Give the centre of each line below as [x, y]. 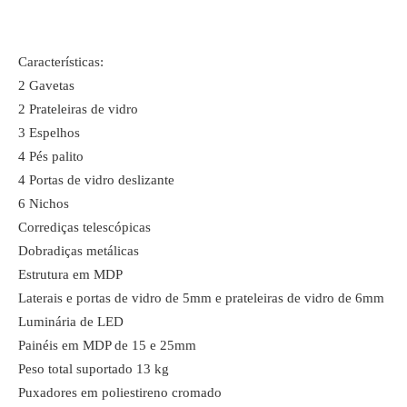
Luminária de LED [71, 322]
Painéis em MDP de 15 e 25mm [107, 345]
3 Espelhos [49, 133]
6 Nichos [44, 203]
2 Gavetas [46, 85]
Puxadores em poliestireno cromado [120, 392]
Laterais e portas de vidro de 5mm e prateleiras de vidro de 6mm [201, 298]
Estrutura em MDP [70, 274]
